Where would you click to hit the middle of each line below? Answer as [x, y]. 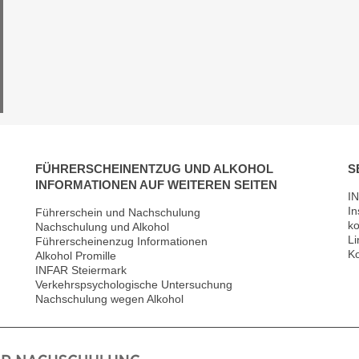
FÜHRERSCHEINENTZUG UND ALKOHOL [154, 168]
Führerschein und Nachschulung [118, 212]
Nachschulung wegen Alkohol [109, 298]
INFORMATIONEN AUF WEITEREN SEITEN [156, 184]
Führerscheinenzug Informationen [121, 241]
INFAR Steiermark [81, 270]
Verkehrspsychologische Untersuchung [134, 284]
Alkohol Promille [76, 255]
